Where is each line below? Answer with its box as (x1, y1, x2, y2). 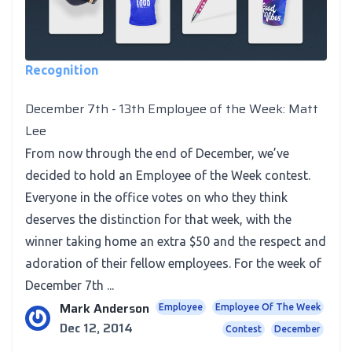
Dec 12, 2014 (60, 317, 133, 338)
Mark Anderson (60, 298, 149, 318)
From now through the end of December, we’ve (25, 146, 289, 160)
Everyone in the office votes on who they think (25, 190, 288, 204)
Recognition (25, 63, 98, 77)
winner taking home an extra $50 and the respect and (25, 234, 326, 248)
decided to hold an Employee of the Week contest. (25, 168, 310, 182)
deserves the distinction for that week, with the (25, 212, 291, 226)
